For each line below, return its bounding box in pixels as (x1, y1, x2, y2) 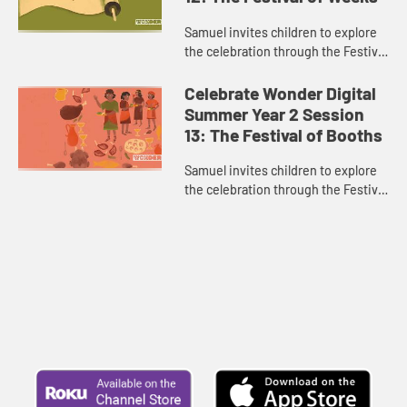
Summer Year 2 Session (184, 103, 365, 124)
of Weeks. (184, 62, 242, 78)
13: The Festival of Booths (184, 124, 383, 145)
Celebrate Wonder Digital (184, 82, 377, 104)
